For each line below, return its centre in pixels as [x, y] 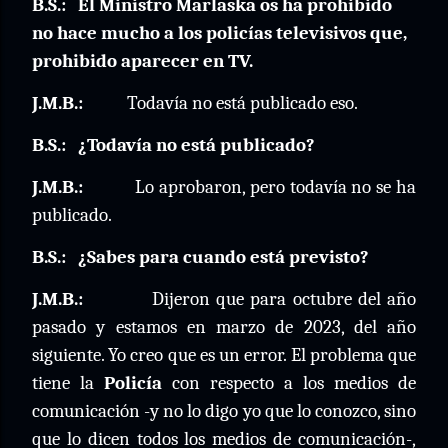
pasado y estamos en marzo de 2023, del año [224, 327]
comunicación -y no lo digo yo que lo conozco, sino [224, 411]
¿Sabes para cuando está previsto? [223, 257]
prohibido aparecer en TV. [142, 61]
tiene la [68, 383]
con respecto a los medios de [289, 383]
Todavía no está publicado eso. [242, 103]
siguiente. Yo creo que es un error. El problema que [224, 355]
